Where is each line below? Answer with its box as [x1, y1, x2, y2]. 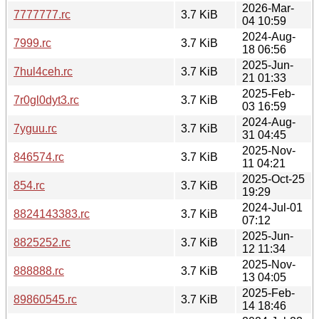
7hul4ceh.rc [14, 65, 73, 78]
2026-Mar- [242, 1, 294, 14]
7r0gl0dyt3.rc [14, 93, 79, 106]
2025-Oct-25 [242, 172, 305, 185]
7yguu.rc [14, 122, 57, 135]
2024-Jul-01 [242, 201, 303, 214]
